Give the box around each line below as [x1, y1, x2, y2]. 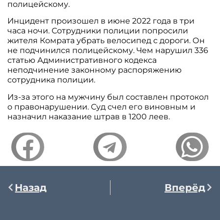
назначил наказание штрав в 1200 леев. [7, 111, 170, 121]
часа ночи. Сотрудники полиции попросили [7, 26, 189, 36]
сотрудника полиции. [7, 75, 96, 85]
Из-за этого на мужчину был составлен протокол [7, 92, 209, 102]
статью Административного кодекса [7, 55, 157, 65]
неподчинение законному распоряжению [7, 65, 182, 75]
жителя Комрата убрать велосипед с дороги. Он [7, 36, 205, 46]
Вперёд [164, 181, 205, 193]
